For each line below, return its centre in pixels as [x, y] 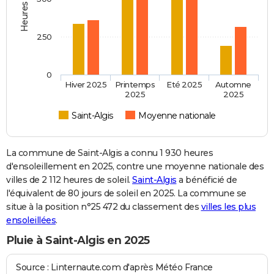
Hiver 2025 [86, 85]
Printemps [135, 85]
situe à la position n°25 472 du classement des [104, 207]
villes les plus [228, 207]
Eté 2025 [184, 85]
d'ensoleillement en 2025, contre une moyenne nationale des [135, 167]
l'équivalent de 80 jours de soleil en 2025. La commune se [126, 194]
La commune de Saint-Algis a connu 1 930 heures [109, 153]
